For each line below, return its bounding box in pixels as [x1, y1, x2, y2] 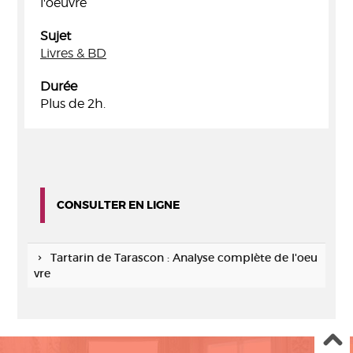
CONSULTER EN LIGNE [57, 198, 180, 212]
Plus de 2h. [40, 96, 106, 111]
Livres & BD [40, 46, 106, 61]
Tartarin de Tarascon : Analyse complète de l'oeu [50, 251, 318, 265]
